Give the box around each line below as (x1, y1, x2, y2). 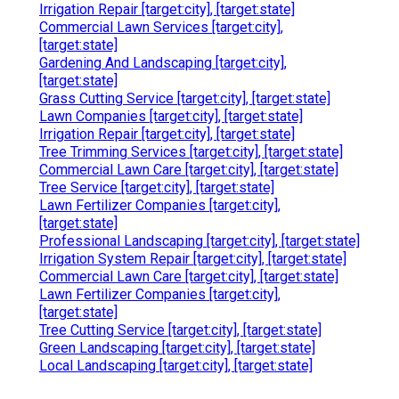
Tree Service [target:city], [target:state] (39, 179, 274, 197)
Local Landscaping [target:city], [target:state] (39, 357, 313, 375)
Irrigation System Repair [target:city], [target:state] (39, 250, 346, 268)
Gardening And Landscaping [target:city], (39, 54, 287, 72)
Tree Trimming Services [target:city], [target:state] (39, 143, 343, 161)
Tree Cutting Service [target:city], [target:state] (39, 322, 322, 339)
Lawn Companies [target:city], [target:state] (39, 108, 303, 126)
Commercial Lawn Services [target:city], (39, 19, 283, 37)
